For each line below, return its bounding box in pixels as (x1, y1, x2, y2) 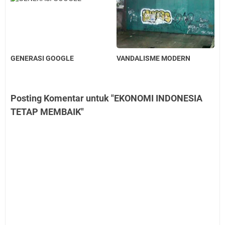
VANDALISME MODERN (117, 54, 191, 63)
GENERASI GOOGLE (11, 54, 74, 63)
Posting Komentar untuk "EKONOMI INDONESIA (11, 93, 202, 104)
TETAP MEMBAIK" (11, 106, 84, 118)
